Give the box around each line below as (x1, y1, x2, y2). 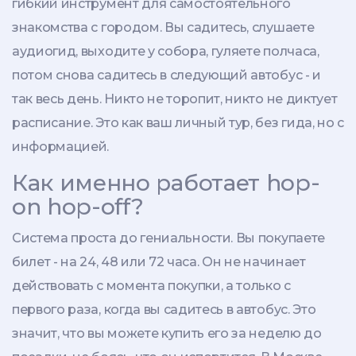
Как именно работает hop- (12, 168, 320, 196)
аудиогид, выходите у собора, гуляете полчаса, (12, 43, 319, 59)
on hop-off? (12, 192, 144, 220)
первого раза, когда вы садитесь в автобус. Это (12, 301, 316, 317)
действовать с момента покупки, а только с (12, 277, 291, 293)
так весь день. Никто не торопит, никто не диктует (12, 91, 338, 106)
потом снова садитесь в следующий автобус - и (12, 67, 321, 83)
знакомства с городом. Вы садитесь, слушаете (12, 19, 315, 35)
